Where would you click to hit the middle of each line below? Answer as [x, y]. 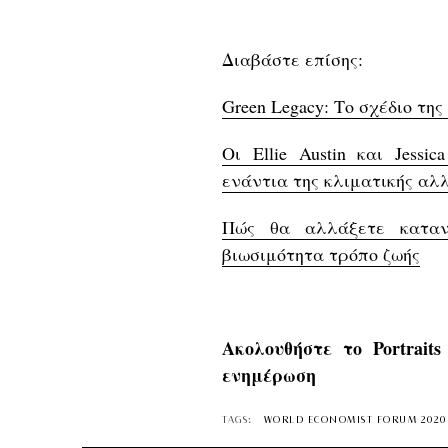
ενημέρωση [269, 375]
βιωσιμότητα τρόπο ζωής [321, 254]
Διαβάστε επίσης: [292, 59]
